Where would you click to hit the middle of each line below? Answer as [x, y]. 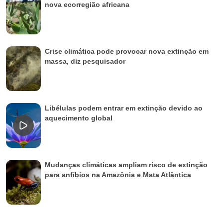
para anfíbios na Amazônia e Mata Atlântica [118, 174]
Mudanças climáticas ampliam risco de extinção [126, 165]
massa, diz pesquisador [85, 61]
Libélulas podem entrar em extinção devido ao [124, 108]
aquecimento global [79, 118]
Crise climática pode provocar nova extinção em [127, 51]
